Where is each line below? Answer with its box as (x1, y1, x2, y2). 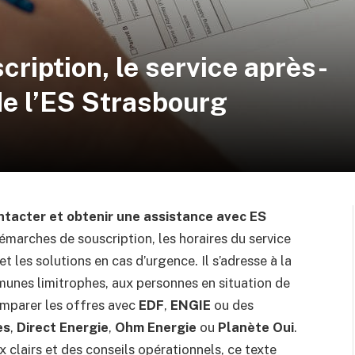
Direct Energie (17, 319, 109, 335)
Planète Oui (218, 319, 294, 335)
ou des (211, 297, 254, 313)
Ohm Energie (115, 319, 197, 335)
